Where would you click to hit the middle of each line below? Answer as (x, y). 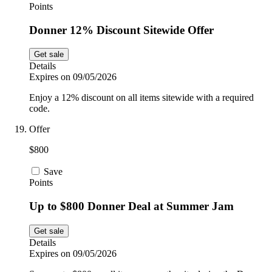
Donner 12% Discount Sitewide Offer (121, 30)
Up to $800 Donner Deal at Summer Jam (131, 206)
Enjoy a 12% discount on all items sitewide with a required (141, 98)
